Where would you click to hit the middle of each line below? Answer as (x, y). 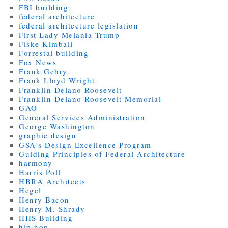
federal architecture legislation (79, 25)
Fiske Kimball (46, 44)
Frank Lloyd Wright (57, 80)
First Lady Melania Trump (69, 34)
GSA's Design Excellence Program (85, 144)
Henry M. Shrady (52, 208)
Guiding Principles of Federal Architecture (102, 153)
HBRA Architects (52, 181)
